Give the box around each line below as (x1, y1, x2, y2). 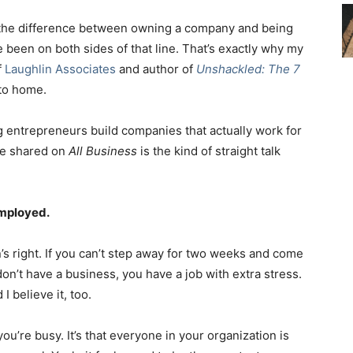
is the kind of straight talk (137, 143, 281, 158)
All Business (69, 143, 137, 158)
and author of (116, 61, 196, 76)
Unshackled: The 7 (196, 61, 300, 76)
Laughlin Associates (5, 61, 116, 76)
